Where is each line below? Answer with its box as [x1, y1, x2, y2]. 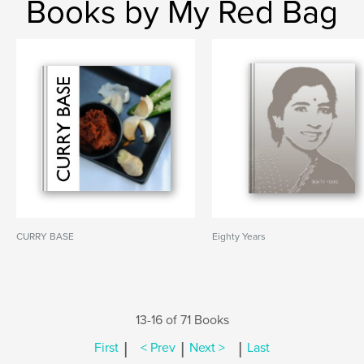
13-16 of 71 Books [135, 312, 229, 328]
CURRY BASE [16, 231, 74, 242]
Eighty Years [212, 231, 266, 242]
